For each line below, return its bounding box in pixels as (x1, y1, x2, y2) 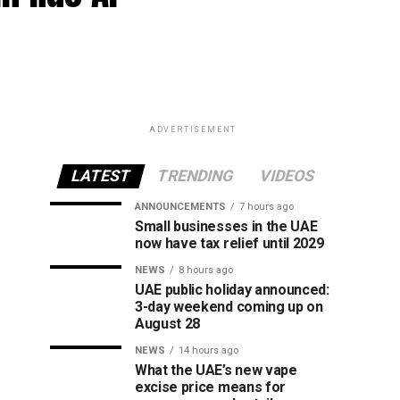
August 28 (135, 315, 201, 332)
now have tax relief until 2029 (135, 235, 324, 252)
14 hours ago (179, 345, 238, 356)
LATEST (69, 167, 133, 185)
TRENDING (154, 167, 236, 185)
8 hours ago (179, 264, 233, 276)
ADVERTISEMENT (148, 125, 237, 134)
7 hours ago (239, 201, 294, 212)
